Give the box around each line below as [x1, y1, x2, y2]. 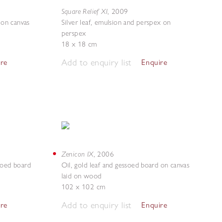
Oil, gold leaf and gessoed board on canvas [61, 161, 190, 169]
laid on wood [61, 171, 102, 180]
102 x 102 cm [61, 182, 106, 191]
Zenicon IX [61, 149, 94, 159]
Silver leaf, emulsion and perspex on [61, 18, 171, 27]
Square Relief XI [61, 6, 108, 16]
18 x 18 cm [61, 40, 97, 49]
